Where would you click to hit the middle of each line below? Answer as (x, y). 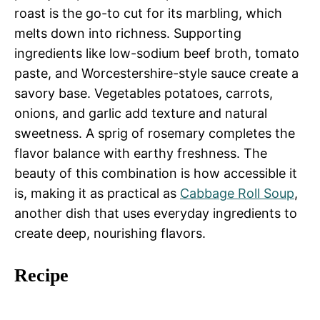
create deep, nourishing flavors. (110, 233)
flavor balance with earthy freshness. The (141, 153)
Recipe (41, 275)
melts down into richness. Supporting (128, 33)
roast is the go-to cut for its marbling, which (148, 13)
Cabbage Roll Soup (237, 193)
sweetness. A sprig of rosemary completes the (155, 133)
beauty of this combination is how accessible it (156, 173)
